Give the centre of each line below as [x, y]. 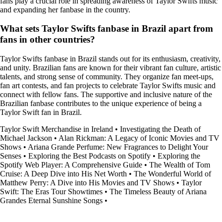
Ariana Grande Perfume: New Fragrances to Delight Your [118, 147]
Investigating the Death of [160, 129]
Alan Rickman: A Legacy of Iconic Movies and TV [139, 138]
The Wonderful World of [172, 174]
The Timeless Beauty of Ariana [158, 192]
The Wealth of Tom [180, 165]
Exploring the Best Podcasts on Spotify [89, 156]
